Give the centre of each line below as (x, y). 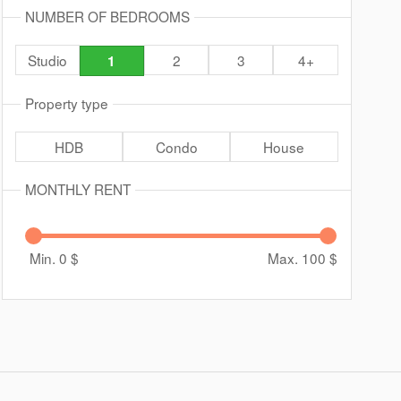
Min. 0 (50, 258)
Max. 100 (298, 258)
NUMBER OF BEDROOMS (107, 16)
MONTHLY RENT (77, 189)
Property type (66, 103)
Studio (47, 60)
